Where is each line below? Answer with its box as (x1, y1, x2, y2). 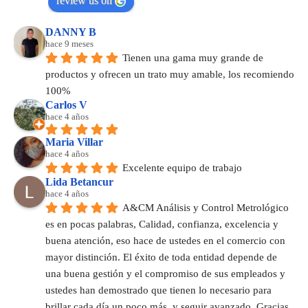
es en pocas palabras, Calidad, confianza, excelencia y (45, 219, 278, 230)
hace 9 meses (45, 38, 93, 49)
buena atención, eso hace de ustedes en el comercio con (45, 235, 285, 247)
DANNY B (45, 26, 96, 38)
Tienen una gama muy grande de (122, 52, 263, 64)
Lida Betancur (45, 176, 113, 188)
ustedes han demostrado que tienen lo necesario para (45, 285, 272, 296)
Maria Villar (45, 136, 103, 148)
